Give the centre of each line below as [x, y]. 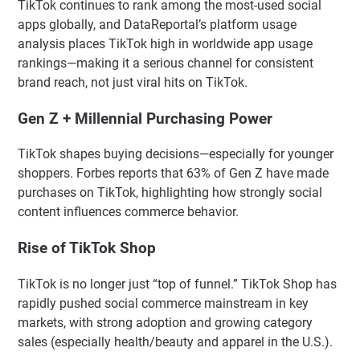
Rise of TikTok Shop [87, 248]
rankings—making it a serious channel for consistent [166, 63]
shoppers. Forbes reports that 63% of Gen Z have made [173, 174]
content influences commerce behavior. [128, 212]
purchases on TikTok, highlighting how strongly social [170, 193]
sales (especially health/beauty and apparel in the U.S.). [175, 342]
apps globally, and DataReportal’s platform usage [157, 24]
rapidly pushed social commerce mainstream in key [163, 303]
